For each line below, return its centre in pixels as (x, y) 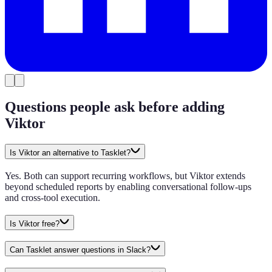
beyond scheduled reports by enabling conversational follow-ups (128, 186)
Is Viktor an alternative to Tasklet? (70, 153)
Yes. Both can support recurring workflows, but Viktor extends (125, 175)
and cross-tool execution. (53, 197)
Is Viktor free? (35, 223)
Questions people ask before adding (115, 107)
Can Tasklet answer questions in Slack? (80, 250)
